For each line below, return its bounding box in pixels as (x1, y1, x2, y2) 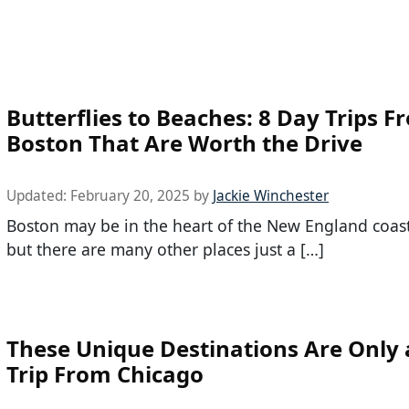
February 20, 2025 (70, 186, 190, 206)
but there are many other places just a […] (6, 238, 324, 261)
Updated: (6, 186, 70, 206)
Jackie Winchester (213, 186, 329, 206)
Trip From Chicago (6, 359, 204, 390)
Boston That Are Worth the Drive (6, 128, 362, 159)
